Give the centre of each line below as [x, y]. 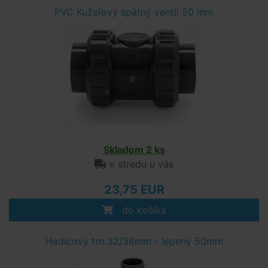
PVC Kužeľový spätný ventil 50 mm [134, 12]
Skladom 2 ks [134, 150]
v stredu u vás [140, 164]
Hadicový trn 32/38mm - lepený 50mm [134, 241]
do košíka [142, 210]
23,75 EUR [134, 190]
